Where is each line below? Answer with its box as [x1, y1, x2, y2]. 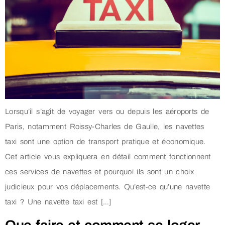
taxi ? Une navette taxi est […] [5, 197, 111, 206]
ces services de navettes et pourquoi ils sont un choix [5, 167, 194, 176]
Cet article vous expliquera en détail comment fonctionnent [5, 152, 211, 161]
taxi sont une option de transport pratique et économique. [5, 137, 206, 146]
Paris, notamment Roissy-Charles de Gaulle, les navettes [5, 122, 204, 131]
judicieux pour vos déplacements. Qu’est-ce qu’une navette [5, 182, 210, 191]
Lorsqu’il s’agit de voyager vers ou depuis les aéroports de [5, 107, 209, 116]
